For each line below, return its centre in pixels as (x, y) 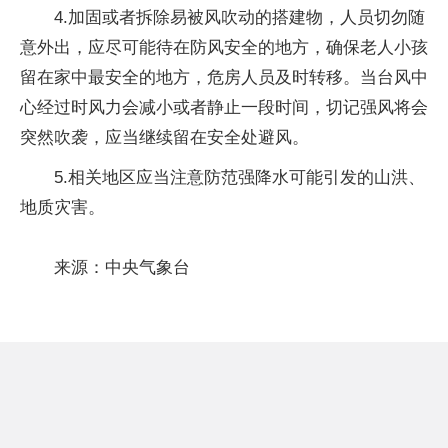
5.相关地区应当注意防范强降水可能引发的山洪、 (239, 177)
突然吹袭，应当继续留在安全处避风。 (164, 137)
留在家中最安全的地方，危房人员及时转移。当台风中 (224, 77)
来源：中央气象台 (122, 267)
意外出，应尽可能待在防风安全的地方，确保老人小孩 (224, 47)
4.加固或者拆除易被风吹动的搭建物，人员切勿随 (239, 17)
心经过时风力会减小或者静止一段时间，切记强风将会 (224, 107)
